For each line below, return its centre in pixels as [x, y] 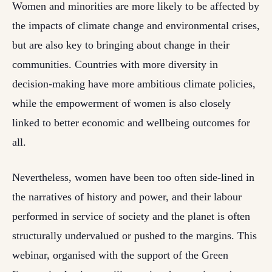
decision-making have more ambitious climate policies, [134, 84]
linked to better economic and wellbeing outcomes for [131, 123]
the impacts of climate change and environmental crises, [136, 25]
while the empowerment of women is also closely [121, 103]
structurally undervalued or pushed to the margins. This [134, 236]
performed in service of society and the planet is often [131, 216]
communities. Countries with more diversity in [115, 64]
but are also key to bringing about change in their [121, 45]
